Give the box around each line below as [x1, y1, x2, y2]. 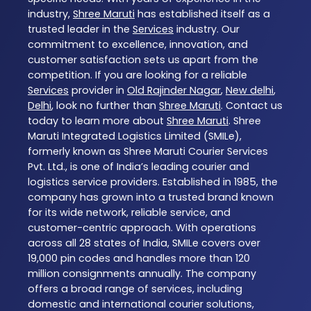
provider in [69, 83, 127, 97]
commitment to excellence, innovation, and [28, 37, 248, 51]
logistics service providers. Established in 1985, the [28, 174, 278, 189]
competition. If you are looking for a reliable [28, 67, 247, 82]
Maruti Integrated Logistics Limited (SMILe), [28, 128, 242, 143]
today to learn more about [28, 113, 167, 128]
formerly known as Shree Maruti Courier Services [28, 144, 268, 158]
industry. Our [174, 22, 239, 36]
